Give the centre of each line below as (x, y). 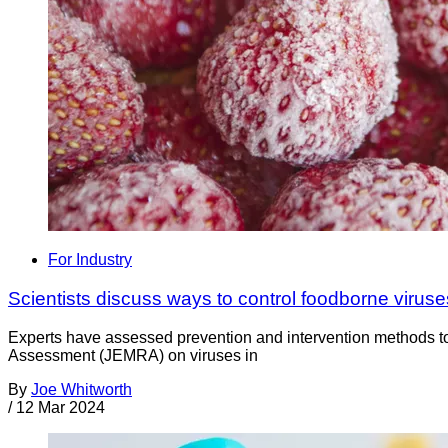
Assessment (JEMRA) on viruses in (133, 355)
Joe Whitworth (81, 389)
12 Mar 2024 (60, 407)
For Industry (90, 260)
